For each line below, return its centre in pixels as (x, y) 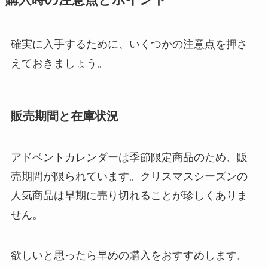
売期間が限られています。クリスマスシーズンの (129, 177)
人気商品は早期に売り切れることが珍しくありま (129, 196)
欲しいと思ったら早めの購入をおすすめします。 (129, 255)
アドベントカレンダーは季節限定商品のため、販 (129, 158)
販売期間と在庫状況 (64, 116)
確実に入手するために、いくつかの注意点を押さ (129, 44)
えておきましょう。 (59, 63)
